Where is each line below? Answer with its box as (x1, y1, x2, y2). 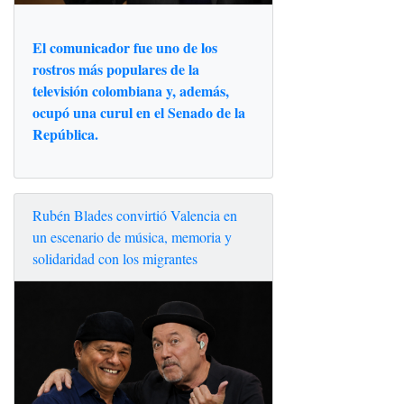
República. (32, 123, 98, 144)
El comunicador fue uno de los (32, 36, 217, 58)
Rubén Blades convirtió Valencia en (32, 205, 237, 225)
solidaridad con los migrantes (32, 248, 197, 268)
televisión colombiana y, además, (32, 79, 229, 101)
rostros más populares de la (32, 58, 199, 79)
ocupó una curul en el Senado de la (32, 101, 245, 123)
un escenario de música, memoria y (32, 226, 232, 246)
